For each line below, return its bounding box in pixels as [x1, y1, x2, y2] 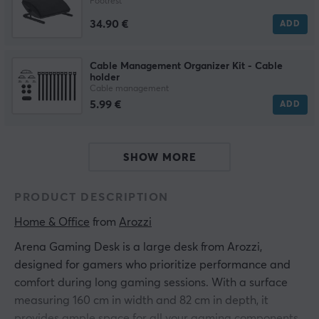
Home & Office [14, 216, 90, 229]
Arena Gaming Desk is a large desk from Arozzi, [14, 241, 262, 253]
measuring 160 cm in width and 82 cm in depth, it [14, 295, 268, 307]
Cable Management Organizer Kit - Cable [90, 61, 283, 72]
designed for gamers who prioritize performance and [14, 259, 291, 271]
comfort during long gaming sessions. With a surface [14, 277, 288, 289]
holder [90, 73, 120, 83]
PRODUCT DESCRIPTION [14, 192, 169, 204]
